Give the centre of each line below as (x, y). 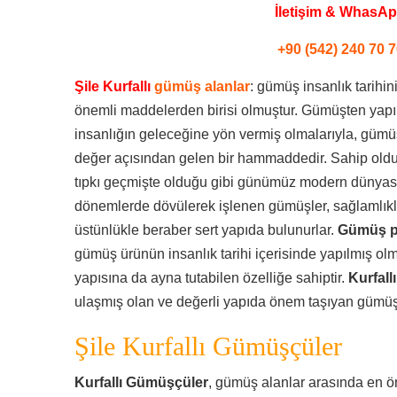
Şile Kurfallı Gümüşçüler (208, 346)
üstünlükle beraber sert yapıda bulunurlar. (206, 230)
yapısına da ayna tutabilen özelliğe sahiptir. (211, 278)
